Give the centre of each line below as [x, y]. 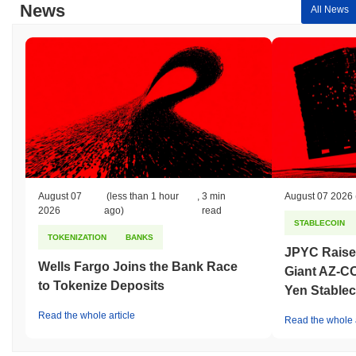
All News [329, 10]
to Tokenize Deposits [101, 285]
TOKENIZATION [77, 237]
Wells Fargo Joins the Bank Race [138, 266]
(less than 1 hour [141, 196]
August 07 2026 [319, 196]
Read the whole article [87, 315]
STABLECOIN [319, 222]
